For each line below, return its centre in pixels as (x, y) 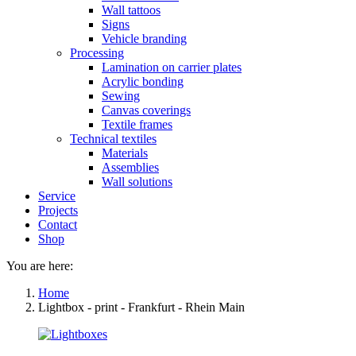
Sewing (121, 96)
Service (57, 196)
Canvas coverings (146, 110)
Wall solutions (137, 182)
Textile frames (137, 124)
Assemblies (130, 167)
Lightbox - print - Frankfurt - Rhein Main (141, 307)
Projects (58, 210)
